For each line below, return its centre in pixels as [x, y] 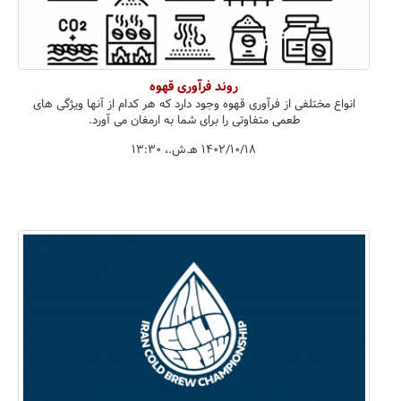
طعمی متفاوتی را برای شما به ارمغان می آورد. [194, 120]
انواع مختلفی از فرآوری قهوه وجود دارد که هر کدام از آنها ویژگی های [194, 104]
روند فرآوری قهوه [194, 86]
